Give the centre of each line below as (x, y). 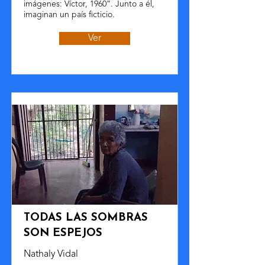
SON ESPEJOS (63, 233)
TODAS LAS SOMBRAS (86, 218)
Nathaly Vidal (51, 254)
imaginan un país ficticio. (69, 15)
